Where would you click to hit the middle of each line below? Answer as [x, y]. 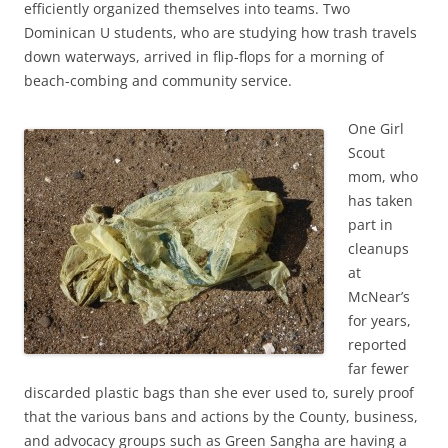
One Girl [376, 129]
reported [377, 345]
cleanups [378, 249]
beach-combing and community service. [158, 81]
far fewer [378, 369]
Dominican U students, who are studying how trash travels [220, 33]
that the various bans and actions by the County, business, [221, 417]
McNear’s [379, 297]
